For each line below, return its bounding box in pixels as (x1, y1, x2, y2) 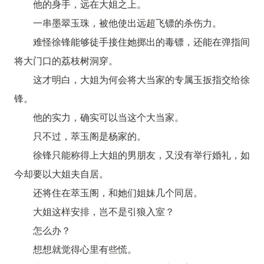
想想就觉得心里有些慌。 (32, 242, 137, 256)
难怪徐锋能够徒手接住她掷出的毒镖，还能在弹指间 (32, 34, 250, 48)
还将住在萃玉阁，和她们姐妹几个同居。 (32, 185, 203, 199)
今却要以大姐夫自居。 (14, 166, 108, 180)
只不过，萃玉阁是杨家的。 (32, 128, 146, 143)
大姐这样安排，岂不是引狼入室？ (32, 204, 174, 218)
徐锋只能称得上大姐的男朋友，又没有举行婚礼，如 (32, 147, 250, 161)
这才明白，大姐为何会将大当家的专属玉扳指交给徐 (32, 72, 250, 86)
